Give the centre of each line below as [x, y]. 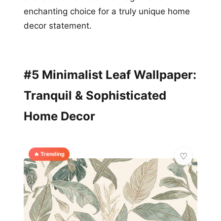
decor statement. [58, 26]
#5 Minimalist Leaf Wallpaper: [110, 75]
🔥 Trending [49, 154]
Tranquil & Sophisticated [95, 96]
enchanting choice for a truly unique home [107, 12]
